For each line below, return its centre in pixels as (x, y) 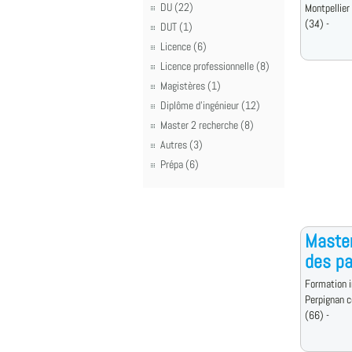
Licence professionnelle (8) (215, 66)
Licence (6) (183, 46)
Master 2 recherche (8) (207, 125)
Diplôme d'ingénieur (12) (210, 105)
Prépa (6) (180, 164)
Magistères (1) (191, 86)
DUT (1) (176, 27)
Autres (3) (181, 145)
